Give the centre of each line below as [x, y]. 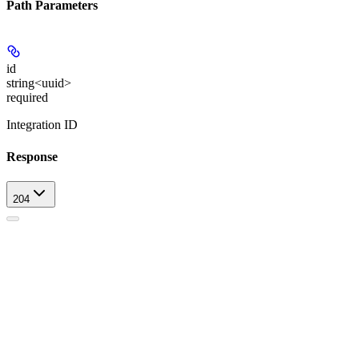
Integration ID [42, 125]
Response [32, 156]
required [27, 98]
